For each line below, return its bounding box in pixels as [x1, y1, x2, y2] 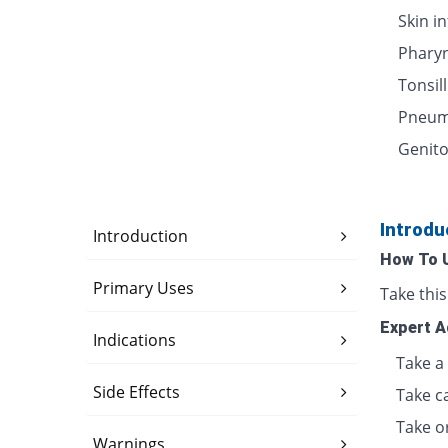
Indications [93, 329, 177, 352]
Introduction [93, 225, 189, 248]
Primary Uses [93, 277, 195, 300]
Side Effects [93, 381, 181, 404]
